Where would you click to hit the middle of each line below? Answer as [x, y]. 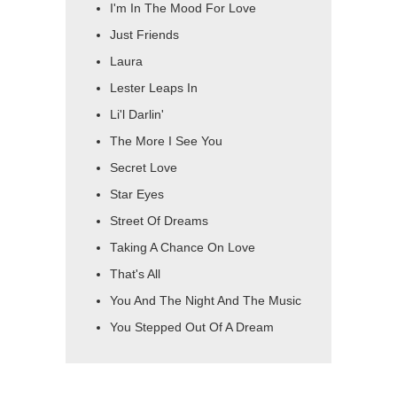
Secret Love [144, 168]
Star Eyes [137, 195]
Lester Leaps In [154, 89]
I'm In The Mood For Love [183, 9]
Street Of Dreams [159, 222]
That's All [135, 275]
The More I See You [166, 142]
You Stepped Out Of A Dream [192, 328]
